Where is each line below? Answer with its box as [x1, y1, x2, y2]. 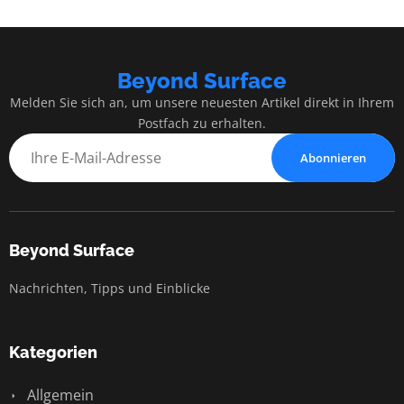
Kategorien [9, 342, 97, 362]
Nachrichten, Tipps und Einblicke [9, 279, 210, 297]
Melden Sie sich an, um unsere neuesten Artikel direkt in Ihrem [10, 93, 394, 111]
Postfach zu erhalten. [138, 114, 266, 132]
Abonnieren [300, 149, 366, 166]
